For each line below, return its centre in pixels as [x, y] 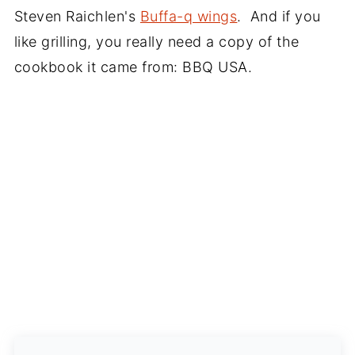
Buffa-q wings [189, 16]
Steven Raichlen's [77, 16]
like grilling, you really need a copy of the [157, 42]
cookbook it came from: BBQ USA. [133, 67]
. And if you [279, 16]
